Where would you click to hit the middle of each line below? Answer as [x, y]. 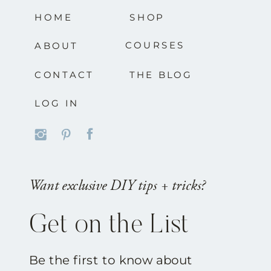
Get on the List [109, 226]
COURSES [155, 45]
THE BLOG [161, 74]
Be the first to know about [110, 260]
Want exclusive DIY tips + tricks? [117, 185]
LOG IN [57, 103]
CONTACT [64, 74]
